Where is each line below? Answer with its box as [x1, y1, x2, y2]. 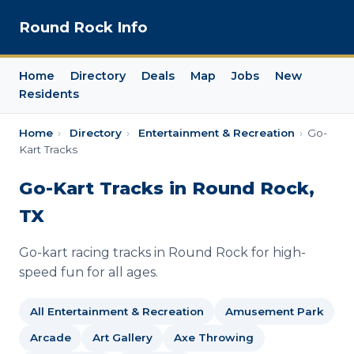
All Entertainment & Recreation [29, 304, 204, 318]
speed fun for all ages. [19, 265, 158, 281]
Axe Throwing [173, 331, 254, 345]
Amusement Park [224, 304, 324, 318]
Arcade [29, 331, 71, 345]
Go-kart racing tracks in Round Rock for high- [19, 245, 306, 261]
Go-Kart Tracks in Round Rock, [19, 177, 314, 200]
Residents [19, 87, 79, 101]
